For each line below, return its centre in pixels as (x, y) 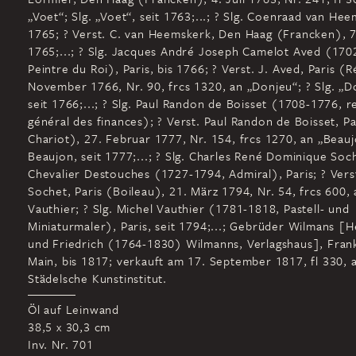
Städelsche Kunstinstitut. (98, 278)
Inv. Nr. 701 (61, 344)
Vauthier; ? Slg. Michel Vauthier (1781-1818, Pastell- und (189, 208)
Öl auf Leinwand (74, 309)
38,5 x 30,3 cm (70, 327)
